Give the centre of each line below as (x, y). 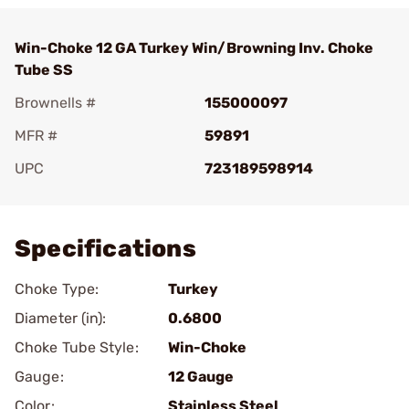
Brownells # (55, 103)
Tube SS (44, 70)
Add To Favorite (94, 194)
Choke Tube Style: (77, 347)
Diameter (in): (61, 318)
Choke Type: (57, 289)
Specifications (105, 249)
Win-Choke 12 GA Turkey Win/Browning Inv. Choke (194, 48)
